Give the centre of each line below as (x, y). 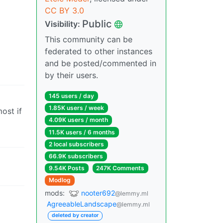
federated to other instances (99, 51)
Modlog (59, 180)
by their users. (71, 75)
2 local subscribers (76, 144)
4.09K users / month (78, 120)
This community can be (89, 39)
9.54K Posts (66, 168)
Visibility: (63, 24)
